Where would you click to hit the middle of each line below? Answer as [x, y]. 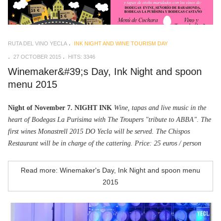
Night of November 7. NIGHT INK [60, 108]
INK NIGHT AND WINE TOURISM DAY [121, 44]
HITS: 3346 [82, 57]
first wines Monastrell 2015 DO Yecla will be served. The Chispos [99, 132]
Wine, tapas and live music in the [160, 108]
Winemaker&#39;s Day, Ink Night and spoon [105, 72]
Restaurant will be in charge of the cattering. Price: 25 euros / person [105, 144]
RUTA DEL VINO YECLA [37, 44]
